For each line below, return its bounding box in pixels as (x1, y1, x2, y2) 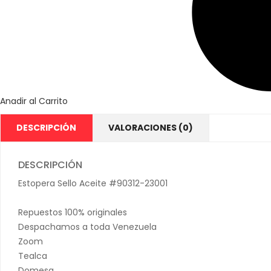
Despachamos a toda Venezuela (18, 220, 157, 233)
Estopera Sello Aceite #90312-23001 (18, 177, 168, 189)
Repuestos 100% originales (18, 206, 127, 218)
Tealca (18, 249, 47, 262)
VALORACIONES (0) (108, 121, 193, 134)
